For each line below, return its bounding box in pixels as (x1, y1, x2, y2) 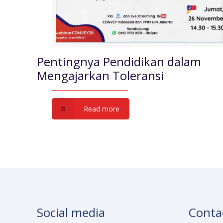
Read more (83, 104, 119, 113)
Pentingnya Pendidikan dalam (37, 53, 202, 70)
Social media (37, 204, 106, 221)
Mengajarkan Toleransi (37, 67, 164, 84)
